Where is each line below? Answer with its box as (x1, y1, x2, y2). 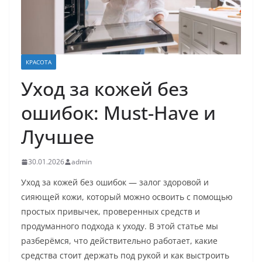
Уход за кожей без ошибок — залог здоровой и (21, 177, 209, 188)
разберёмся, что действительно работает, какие (21, 235, 218, 247)
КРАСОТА (26, 58, 51, 67)
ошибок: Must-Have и (21, 100, 216, 126)
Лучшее (21, 124, 94, 150)
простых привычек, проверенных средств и (21, 206, 200, 218)
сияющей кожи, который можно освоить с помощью (21, 191, 233, 203)
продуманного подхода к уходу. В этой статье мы (21, 220, 218, 232)
